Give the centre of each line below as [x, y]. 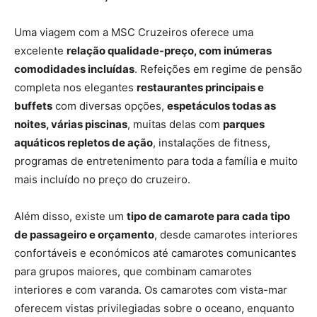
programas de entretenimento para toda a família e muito [156, 161]
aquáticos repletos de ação [83, 142]
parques [244, 124]
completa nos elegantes [75, 87]
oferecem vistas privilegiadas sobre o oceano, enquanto [154, 308]
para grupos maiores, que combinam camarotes [133, 271]
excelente [40, 50]
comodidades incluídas [74, 69]
